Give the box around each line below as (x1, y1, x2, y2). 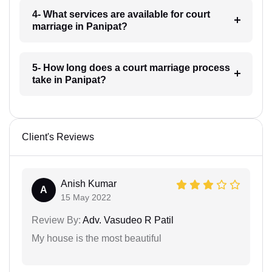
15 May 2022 (61, 192, 111, 202)
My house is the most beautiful (32, 233, 161, 243)
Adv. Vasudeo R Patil (81, 215, 174, 225)
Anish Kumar (61, 178, 117, 189)
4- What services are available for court (32, 9, 210, 19)
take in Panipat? (32, 75, 106, 85)
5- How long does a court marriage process (32, 63, 230, 73)
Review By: (32, 215, 81, 225)
